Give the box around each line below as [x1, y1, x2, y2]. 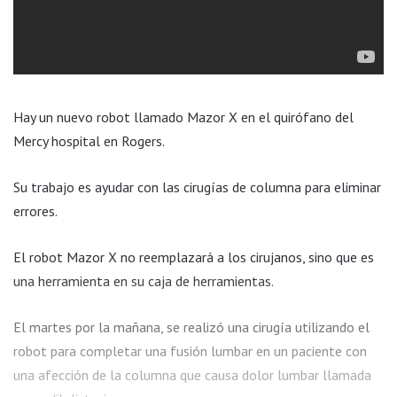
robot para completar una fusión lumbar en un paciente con [13, 342, 367, 361]
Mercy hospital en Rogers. [13, 132, 165, 151]
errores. [13, 202, 58, 221]
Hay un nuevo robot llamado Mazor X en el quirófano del [13, 108, 354, 127]
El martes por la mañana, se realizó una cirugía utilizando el [13, 318, 370, 337]
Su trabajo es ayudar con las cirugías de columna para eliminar [13, 178, 381, 197]
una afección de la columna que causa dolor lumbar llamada [13, 366, 371, 385]
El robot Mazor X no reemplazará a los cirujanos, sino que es [13, 248, 374, 267]
